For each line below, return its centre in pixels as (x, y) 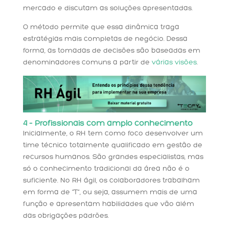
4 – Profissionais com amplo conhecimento (108, 124)
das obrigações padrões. (66, 216)
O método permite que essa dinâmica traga (101, 28)
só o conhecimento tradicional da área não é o (106, 169)
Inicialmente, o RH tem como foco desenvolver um (113, 134)
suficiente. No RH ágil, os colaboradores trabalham (111, 181)
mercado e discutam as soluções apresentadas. (108, 9)
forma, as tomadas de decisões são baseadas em (111, 51)
